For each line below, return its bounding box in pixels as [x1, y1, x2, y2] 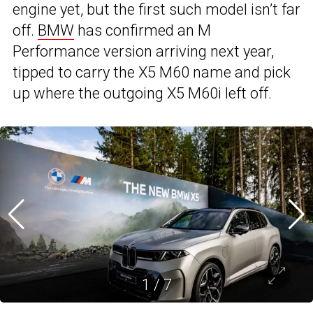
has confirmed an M [74, 22, 211, 40]
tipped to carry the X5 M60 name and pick [13, 64, 291, 82]
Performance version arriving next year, [13, 43, 274, 61]
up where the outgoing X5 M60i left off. [13, 85, 272, 103]
